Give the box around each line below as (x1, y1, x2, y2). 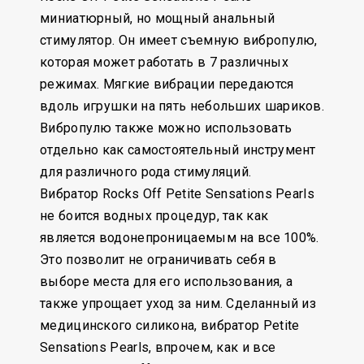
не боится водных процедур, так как (40, 208, 269, 223)
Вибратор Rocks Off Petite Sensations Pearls (40, 186, 314, 201)
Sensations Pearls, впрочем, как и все (40, 340, 276, 355)
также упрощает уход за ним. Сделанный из (40, 296, 316, 311)
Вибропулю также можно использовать (40, 120, 292, 136)
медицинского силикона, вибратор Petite (40, 318, 300, 333)
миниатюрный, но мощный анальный (40, 11, 275, 26)
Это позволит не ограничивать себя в (40, 252, 277, 267)
